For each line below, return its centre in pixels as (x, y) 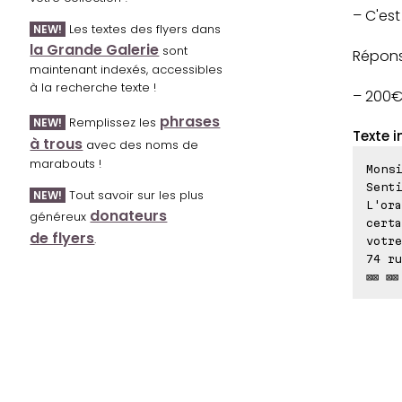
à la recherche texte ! (93, 88)
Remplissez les (113, 123)
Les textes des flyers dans (144, 30)
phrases (190, 122)
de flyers (62, 239)
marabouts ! (66, 164)
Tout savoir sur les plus (135, 196)
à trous (57, 144)
